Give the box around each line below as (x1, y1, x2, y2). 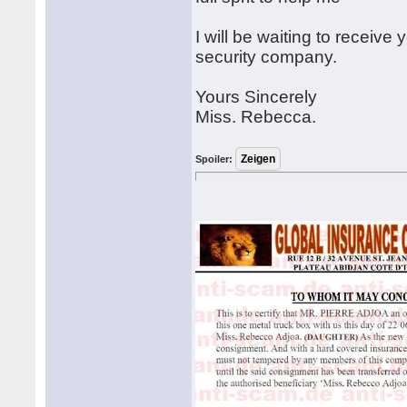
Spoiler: (195, 154, 233, 164)
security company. (195, 47, 338, 66)
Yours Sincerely (195, 87, 318, 106)
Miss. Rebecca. (195, 107, 317, 126)
